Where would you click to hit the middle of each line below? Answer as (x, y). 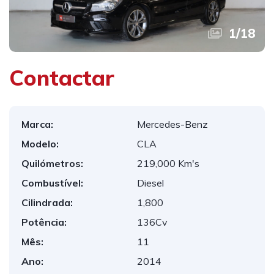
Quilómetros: (52, 163)
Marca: (37, 124)
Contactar (62, 78)
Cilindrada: (47, 202)
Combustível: (52, 183)
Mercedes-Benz (172, 124)
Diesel (150, 183)
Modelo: (40, 144)
